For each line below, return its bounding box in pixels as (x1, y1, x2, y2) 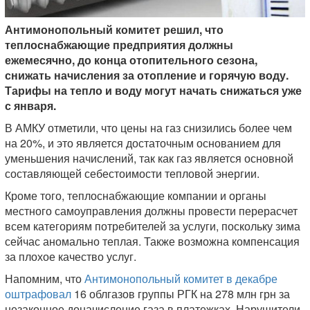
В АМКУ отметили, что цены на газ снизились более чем (5, 120, 292, 136)
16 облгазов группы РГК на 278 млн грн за (71, 286, 290, 302)
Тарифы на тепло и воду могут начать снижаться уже (5, 82, 302, 99)
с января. (5, 98, 56, 114)
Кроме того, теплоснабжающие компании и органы (5, 188, 266, 204)
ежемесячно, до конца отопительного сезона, (5, 52, 257, 69)
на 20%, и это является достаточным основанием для (5, 135, 281, 152)
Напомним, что (5, 271, 84, 287)
